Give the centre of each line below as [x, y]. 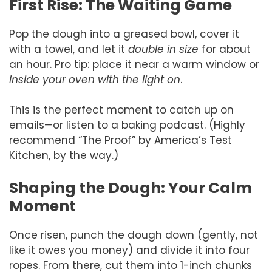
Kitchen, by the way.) [64, 156]
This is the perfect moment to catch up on [121, 110]
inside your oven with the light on [95, 79]
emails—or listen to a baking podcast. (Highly [127, 125]
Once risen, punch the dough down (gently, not [134, 235]
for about [225, 49]
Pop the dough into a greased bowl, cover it [124, 34]
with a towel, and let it [69, 49]
